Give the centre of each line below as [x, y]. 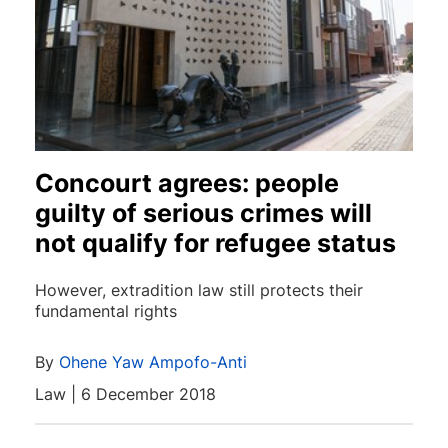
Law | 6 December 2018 [125, 393]
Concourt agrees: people [187, 182]
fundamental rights [106, 310]
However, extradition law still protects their [199, 289]
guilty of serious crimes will [203, 212]
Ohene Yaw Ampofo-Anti [153, 361]
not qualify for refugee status [215, 242]
